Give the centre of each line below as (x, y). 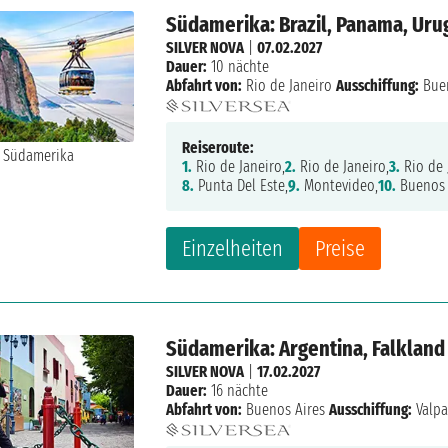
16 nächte (238, 391)
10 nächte (238, 67)
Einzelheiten (233, 249)
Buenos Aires (286, 410)
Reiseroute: (218, 148)
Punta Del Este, (241, 186)
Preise (340, 249)
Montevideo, (339, 186)
